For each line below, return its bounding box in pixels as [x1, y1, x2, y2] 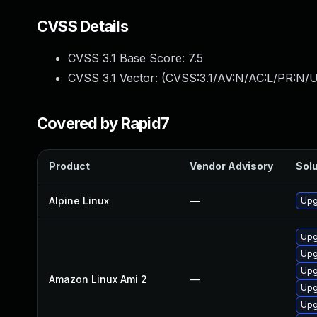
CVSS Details [37, 17, 128, 35]
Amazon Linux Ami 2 [49, 273, 147, 285]
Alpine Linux [49, 195, 109, 207]
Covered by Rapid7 [37, 114, 170, 132]
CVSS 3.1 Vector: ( [68, 71, 166, 85]
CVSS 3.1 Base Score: [68, 51, 188, 65]
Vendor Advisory [190, 160, 273, 172]
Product [49, 160, 90, 172]
